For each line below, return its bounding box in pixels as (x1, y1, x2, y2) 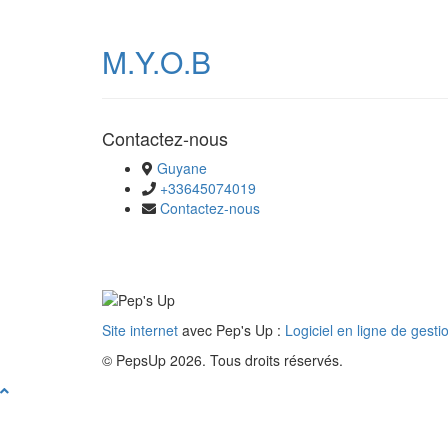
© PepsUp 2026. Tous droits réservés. (102, 350, 343, 371)
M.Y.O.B (102, 39, 211, 83)
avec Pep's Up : (178, 320, 285, 341)
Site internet (102, 320, 178, 341)
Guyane (157, 157, 207, 178)
